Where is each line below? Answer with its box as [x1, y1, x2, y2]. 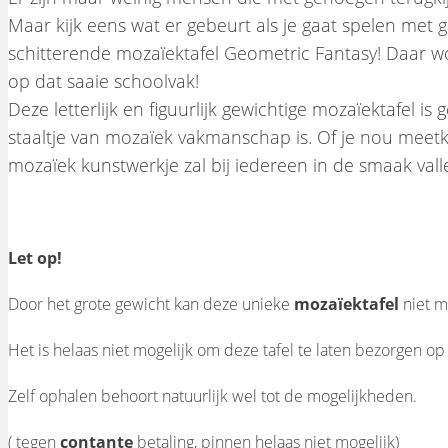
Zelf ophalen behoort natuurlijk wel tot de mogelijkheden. [8, 384, 417, 407]
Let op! [8, 246, 62, 269]
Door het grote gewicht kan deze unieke [8, 292, 294, 315]
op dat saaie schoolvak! [8, 68, 199, 93]
